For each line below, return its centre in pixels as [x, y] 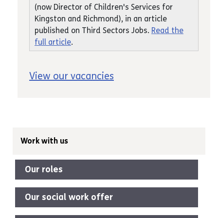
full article [53, 42]
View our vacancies [72, 76]
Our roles [44, 170]
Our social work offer [69, 197]
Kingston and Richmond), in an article [101, 19]
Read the [167, 31]
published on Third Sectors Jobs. [93, 31]
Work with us [44, 141]
